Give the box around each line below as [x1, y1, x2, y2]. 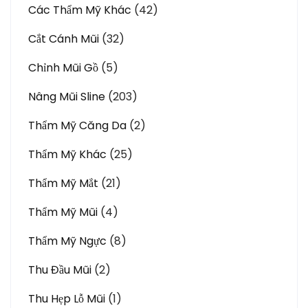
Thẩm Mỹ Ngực [28, 233, 107, 249]
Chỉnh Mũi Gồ [28, 60, 98, 76]
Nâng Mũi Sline [28, 89, 105, 104]
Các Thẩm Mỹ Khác [28, 2, 131, 18]
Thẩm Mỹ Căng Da [28, 118, 126, 133]
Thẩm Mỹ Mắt [28, 175, 98, 191]
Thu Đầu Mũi [28, 262, 91, 278]
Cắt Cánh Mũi [28, 31, 99, 47]
